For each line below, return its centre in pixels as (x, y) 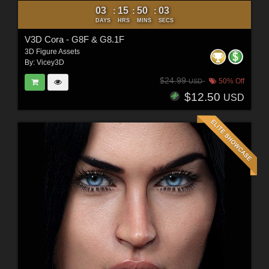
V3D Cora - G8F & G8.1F (74, 39)
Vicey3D (50, 62)
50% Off (231, 81)
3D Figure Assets (52, 51)
